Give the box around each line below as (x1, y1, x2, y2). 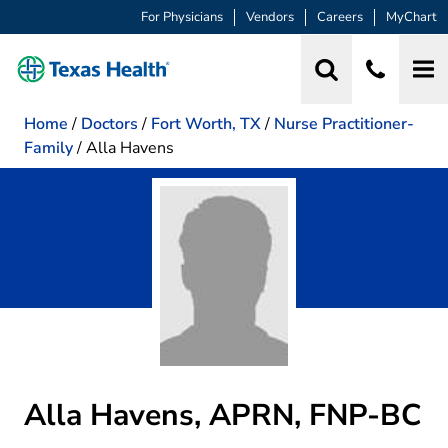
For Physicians (141, 8, 223, 27)
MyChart (386, 8, 437, 27)
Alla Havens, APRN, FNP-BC (24, 394, 421, 436)
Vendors (246, 8, 294, 27)
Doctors (81, 112, 138, 135)
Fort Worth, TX (151, 112, 261, 135)
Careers (317, 8, 363, 27)
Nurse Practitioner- (274, 112, 414, 135)
